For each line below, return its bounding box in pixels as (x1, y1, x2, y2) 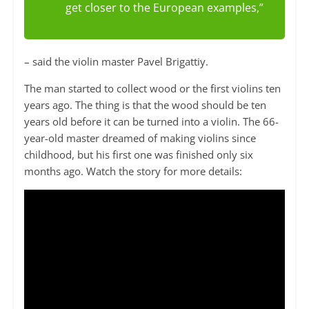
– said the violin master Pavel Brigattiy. (23, 54, 208, 69)
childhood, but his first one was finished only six (23, 148, 253, 162)
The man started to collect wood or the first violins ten (23, 81, 281, 96)
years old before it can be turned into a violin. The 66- (23, 114, 279, 129)
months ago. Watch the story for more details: (23, 164, 242, 179)
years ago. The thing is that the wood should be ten (23, 98, 266, 112)
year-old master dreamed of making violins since (23, 131, 256, 146)
